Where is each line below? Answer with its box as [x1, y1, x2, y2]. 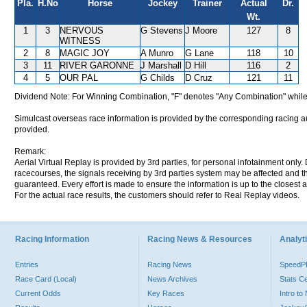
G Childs [140, 73, 175, 83]
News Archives [147, 275, 197, 283]
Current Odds [15, 289, 61, 297]
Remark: [14, 147, 46, 156]
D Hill [185, 60, 206, 71]
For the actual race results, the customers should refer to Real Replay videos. [14, 191, 299, 200]
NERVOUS [60, 25, 103, 36]
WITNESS [60, 36, 101, 46]
